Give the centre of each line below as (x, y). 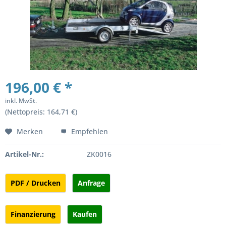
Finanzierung (33, 214)
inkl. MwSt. (21, 101)
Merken (30, 131)
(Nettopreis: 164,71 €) (41, 112)
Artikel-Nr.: (24, 154)
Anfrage (91, 183)
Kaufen (85, 214)
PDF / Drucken (36, 183)
